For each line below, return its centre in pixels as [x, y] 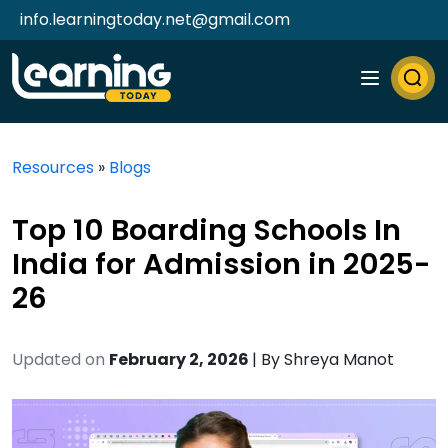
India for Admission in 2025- [221, 264]
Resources [53, 167]
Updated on [58, 359]
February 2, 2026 [180, 359]
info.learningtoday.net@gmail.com [155, 19]
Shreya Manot [339, 359]
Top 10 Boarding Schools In [206, 230]
